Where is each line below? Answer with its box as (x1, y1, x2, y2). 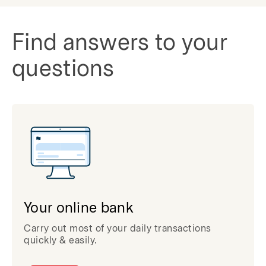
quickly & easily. (24, 236, 97, 245)
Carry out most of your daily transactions (24, 224, 211, 233)
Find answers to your (12, 33, 227, 55)
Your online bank (24, 202, 133, 216)
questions (12, 59, 115, 81)
